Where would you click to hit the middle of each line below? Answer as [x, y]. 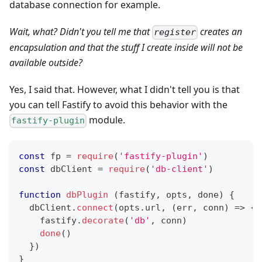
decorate [103, 220]
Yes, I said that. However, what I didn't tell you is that [125, 90]
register [175, 32]
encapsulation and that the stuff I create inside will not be [126, 48]
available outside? [46, 63]
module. [106, 120]
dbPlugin [87, 194]
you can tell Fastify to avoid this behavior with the [118, 105]
